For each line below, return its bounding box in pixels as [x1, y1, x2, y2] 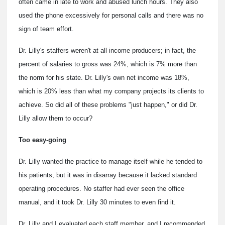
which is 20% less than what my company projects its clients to [19, 87, 204, 95]
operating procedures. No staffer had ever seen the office [19, 184, 184, 192]
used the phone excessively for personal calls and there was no [19, 11, 203, 19]
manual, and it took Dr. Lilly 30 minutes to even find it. [19, 198, 176, 206]
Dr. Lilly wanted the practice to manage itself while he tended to [19, 157, 202, 165]
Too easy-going [19, 136, 66, 144]
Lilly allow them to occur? [19, 114, 92, 122]
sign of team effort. [19, 25, 74, 33]
